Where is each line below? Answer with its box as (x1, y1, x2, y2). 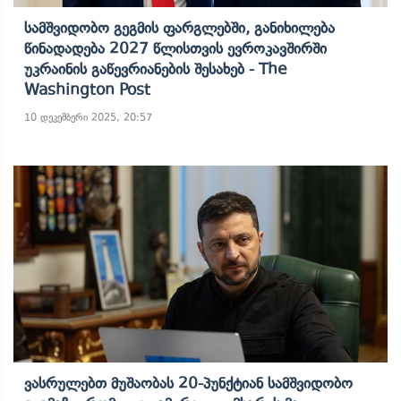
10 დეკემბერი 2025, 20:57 (24, 111, 152, 124)
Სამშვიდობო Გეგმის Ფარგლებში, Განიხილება (24, 19, 335, 37)
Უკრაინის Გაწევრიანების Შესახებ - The (24, 60, 287, 78)
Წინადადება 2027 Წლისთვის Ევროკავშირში (24, 39, 327, 57)
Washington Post (24, 81, 150, 98)
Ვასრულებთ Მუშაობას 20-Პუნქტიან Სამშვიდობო (24, 374, 353, 392)
